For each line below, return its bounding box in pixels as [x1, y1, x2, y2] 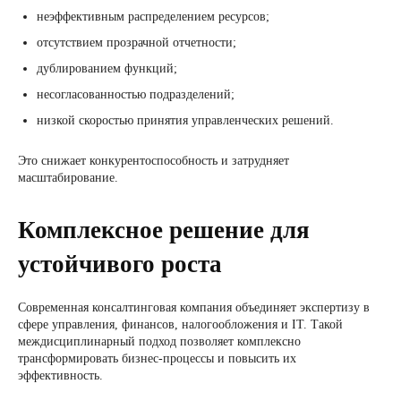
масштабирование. [18, 171, 118, 184]
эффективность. [18, 369, 103, 382]
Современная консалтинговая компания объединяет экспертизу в [18, 301, 370, 314]
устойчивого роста [18, 251, 222, 277]
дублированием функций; [37, 62, 177, 75]
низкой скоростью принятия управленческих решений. [37, 114, 334, 127]
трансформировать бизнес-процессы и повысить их [18, 352, 296, 365]
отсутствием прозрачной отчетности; [37, 36, 236, 49]
